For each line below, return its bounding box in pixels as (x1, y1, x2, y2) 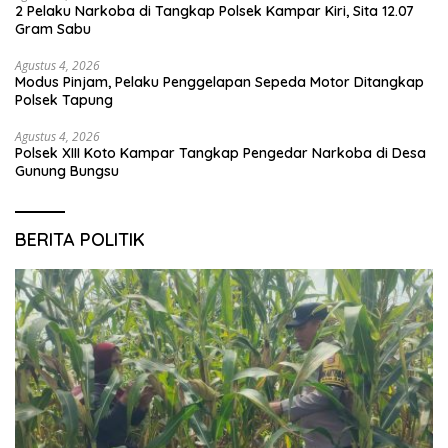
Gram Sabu (15, 19, 91, 38)
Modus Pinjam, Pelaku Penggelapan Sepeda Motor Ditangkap (15, 72, 424, 91)
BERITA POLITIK (15, 227, 145, 251)
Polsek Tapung (15, 90, 113, 109)
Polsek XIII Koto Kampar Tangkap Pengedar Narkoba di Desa (15, 143, 426, 162)
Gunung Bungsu (15, 161, 119, 180)
